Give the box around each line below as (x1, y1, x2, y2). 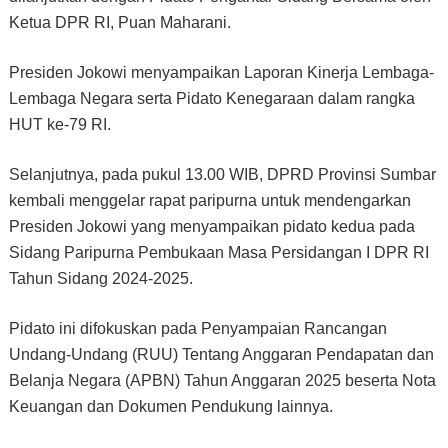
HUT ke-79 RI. (8, 115, 111, 133)
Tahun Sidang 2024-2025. (8, 269, 193, 287)
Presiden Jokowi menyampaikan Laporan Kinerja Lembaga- (8, 63, 434, 81)
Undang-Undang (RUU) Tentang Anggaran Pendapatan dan (8, 345, 434, 363)
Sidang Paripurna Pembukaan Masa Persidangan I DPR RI (8, 243, 429, 261)
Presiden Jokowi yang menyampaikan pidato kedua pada (8, 217, 415, 235)
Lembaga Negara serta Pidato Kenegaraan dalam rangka (8, 89, 415, 107)
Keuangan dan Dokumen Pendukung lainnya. (8, 397, 333, 415)
